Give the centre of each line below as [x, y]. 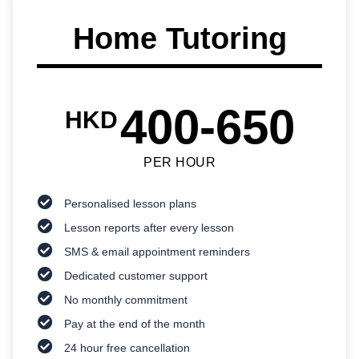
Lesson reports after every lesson [149, 227]
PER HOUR [179, 162]
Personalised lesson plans [131, 203]
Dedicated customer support [136, 275]
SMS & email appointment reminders [157, 251]
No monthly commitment [126, 299]
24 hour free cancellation [127, 347]
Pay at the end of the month [135, 323]
